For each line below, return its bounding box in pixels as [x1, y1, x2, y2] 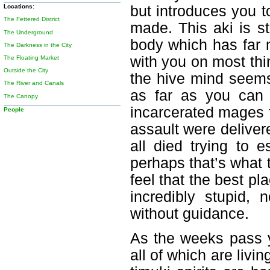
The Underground [4, 28, 54, 36]
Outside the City [4, 67, 49, 74]
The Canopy [4, 92, 39, 99]
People [4, 105, 25, 113]
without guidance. [130, 205, 249, 222]
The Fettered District [4, 16, 60, 23]
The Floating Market [4, 54, 60, 61]
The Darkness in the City [4, 41, 72, 48]
